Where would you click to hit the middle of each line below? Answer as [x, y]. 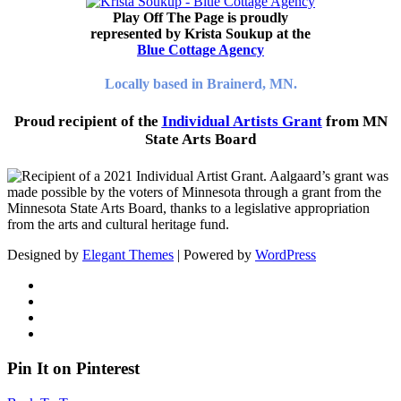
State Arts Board [200, 139]
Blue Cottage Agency [200, 49]
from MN [354, 121]
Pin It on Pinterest [73, 368]
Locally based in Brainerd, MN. [200, 83]
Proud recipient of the [88, 121]
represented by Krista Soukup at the [200, 33]
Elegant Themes [128, 255]
